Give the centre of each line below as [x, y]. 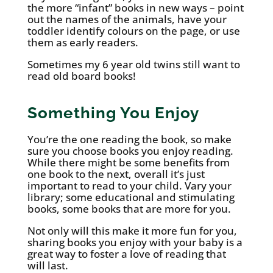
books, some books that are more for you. [129, 209]
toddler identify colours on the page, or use [133, 31]
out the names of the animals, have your [127, 19]
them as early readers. [83, 43]
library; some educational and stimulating [131, 197]
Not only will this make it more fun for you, [132, 231]
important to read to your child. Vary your [129, 186]
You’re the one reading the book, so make [129, 140]
